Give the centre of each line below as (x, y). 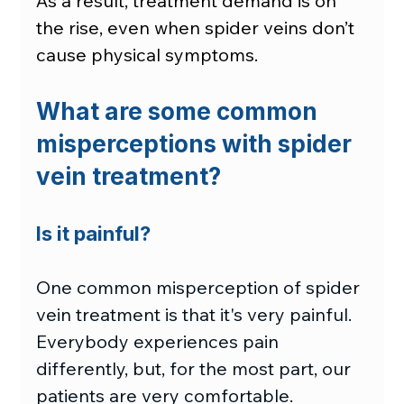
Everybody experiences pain (160, 342)
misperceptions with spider (197, 144)
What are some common (180, 112)
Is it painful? (94, 234)
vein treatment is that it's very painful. (197, 315)
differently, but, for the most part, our (196, 369)
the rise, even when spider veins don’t (198, 28)
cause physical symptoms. (147, 55)
